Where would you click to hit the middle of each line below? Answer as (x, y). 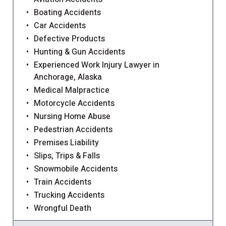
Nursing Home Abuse (72, 117)
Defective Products (69, 39)
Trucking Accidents (69, 195)
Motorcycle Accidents (74, 104)
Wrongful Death (63, 209)
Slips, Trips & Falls (67, 156)
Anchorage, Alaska (68, 77)
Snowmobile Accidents (76, 169)
